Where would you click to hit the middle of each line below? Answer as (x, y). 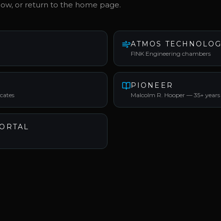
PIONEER (152, 85)
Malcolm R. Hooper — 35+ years (175, 95)
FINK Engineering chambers (171, 53)
